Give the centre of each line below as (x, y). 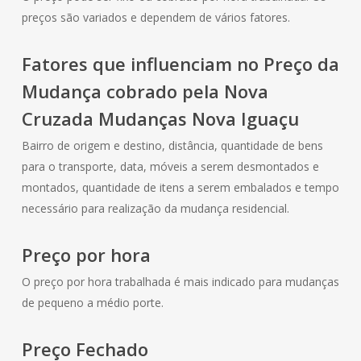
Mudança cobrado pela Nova (145, 91)
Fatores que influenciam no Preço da (180, 63)
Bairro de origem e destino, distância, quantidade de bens (172, 145)
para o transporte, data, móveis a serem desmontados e (170, 166)
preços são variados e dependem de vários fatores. (156, 17)
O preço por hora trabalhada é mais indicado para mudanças (180, 281)
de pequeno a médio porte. (92, 302)
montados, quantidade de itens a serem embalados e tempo (180, 187)
